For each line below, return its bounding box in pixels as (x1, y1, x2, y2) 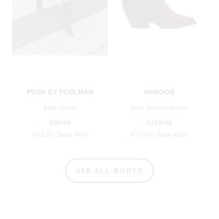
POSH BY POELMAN (26, 88, 93, 96)
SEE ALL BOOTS (76, 166, 143, 175)
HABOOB (144, 88, 175, 96)
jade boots (44, 103, 76, 111)
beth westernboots (131, 103, 188, 111)
